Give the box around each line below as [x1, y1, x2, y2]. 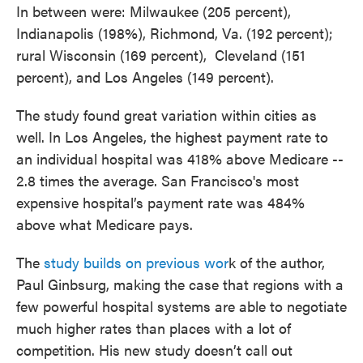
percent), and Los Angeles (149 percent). [16, 66, 274, 87]
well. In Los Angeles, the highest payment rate [16, 126, 311, 147]
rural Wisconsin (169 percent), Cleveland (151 [16, 45, 305, 65]
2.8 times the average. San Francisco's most [16, 170, 299, 190]
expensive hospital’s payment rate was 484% [16, 192, 305, 212]
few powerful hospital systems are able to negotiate [16, 296, 347, 316]
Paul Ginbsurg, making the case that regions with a [16, 274, 344, 294]
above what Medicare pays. [16, 214, 193, 234]
